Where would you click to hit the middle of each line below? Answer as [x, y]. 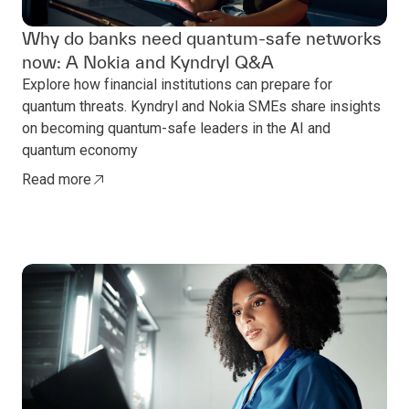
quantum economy [80, 150]
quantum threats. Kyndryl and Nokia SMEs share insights [201, 106]
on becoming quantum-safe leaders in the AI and [176, 128]
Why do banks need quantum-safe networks [202, 38]
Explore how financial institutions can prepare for [177, 84]
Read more [57, 179]
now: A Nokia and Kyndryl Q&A [148, 62]
